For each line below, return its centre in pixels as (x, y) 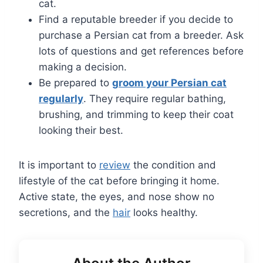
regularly (61, 98)
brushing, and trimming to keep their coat (136, 114)
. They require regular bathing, (155, 98)
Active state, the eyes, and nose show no (117, 196)
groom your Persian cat (169, 82)
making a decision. (83, 67)
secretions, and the (66, 212)
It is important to (59, 165)
